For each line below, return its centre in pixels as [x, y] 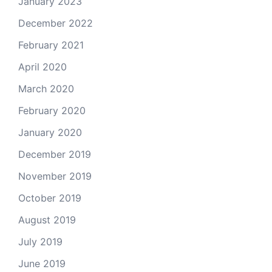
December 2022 [56, 23]
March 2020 [46, 89]
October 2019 [50, 198]
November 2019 [55, 176]
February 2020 [52, 110]
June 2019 [42, 263]
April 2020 [42, 67]
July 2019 [40, 242]
